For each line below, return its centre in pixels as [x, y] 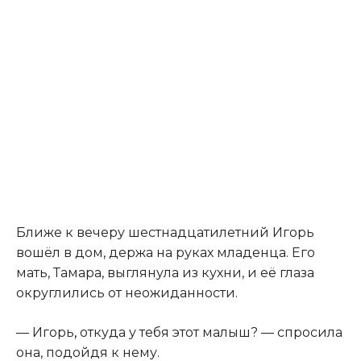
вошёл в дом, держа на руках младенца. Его [166, 252]
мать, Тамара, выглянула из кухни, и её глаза [165, 272]
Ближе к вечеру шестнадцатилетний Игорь [165, 232]
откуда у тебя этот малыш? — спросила [210, 332]
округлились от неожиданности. [127, 293]
